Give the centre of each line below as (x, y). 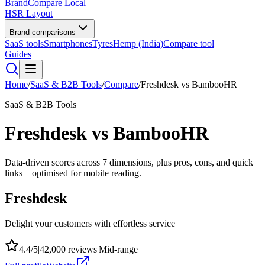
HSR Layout (29, 13)
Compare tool (189, 43)
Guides (18, 54)
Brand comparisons (43, 32)
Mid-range (118, 249)
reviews (81, 249)
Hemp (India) (138, 43)
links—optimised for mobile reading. (73, 173)
